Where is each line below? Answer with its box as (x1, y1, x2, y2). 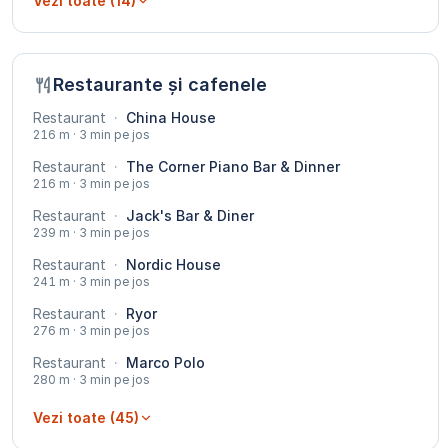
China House (122, 109, 216, 127)
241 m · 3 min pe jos (33, 274, 150, 290)
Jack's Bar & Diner (122, 207, 254, 225)
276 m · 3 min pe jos (33, 323, 150, 339)
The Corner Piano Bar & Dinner (122, 158, 340, 176)
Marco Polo (122, 354, 205, 372)
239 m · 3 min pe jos (33, 225, 150, 241)
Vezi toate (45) (33, 409, 139, 427)
